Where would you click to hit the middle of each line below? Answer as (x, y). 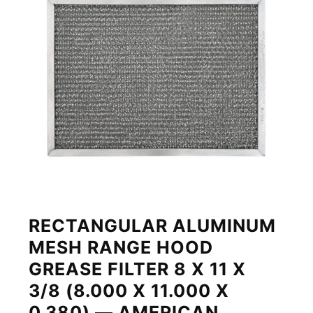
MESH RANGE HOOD (121, 247)
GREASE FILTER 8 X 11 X (138, 269)
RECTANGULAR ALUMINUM (153, 225)
